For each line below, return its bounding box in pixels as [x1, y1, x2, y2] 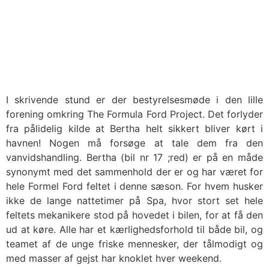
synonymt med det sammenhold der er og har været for [6, 166, 263, 178]
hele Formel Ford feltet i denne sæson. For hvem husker [6, 180, 263, 193]
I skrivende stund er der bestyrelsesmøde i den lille [6, 94, 263, 106]
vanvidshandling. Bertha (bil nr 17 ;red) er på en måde [6, 151, 263, 164]
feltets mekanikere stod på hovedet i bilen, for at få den [6, 209, 263, 222]
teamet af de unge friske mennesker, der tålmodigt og [6, 238, 263, 250]
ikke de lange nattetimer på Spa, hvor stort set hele [6, 195, 263, 207]
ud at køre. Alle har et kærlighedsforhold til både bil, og [6, 223, 263, 236]
